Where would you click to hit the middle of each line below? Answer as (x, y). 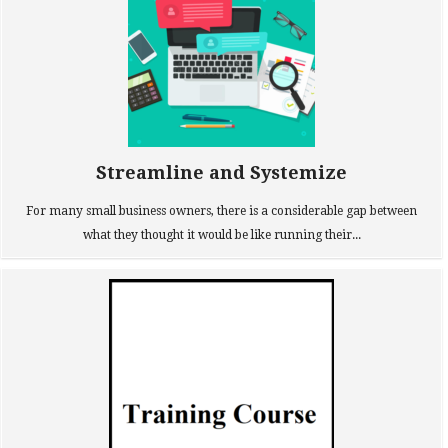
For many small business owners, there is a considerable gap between (221, 211)
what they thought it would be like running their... (221, 235)
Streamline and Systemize (221, 172)
